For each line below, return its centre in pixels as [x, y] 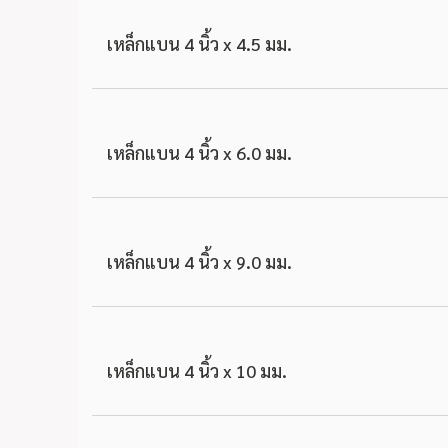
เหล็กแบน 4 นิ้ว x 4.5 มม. [199, 43]
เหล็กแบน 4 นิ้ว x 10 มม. [197, 370]
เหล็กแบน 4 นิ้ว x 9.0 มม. [199, 261]
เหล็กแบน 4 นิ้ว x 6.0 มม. [199, 152]
